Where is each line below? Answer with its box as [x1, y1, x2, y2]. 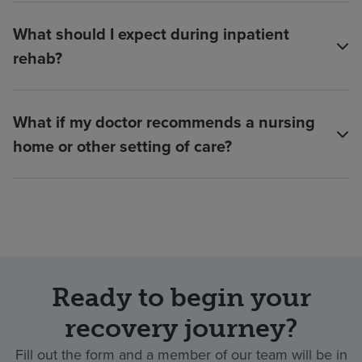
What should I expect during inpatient [13, 22, 289, 46]
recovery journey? [65, 313, 297, 344]
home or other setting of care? [13, 134, 232, 158]
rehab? [13, 46, 62, 70]
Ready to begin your [51, 282, 311, 314]
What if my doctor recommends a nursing [13, 110, 315, 134]
